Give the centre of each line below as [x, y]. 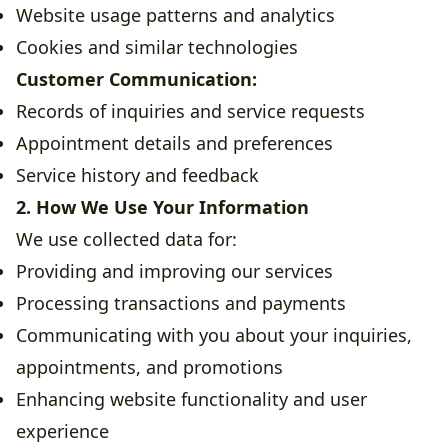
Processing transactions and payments [181, 303]
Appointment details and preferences [174, 143]
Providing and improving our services [174, 271]
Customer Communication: [136, 79]
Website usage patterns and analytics [175, 15]
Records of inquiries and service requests [190, 111]
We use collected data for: [126, 239]
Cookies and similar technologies [157, 47]
